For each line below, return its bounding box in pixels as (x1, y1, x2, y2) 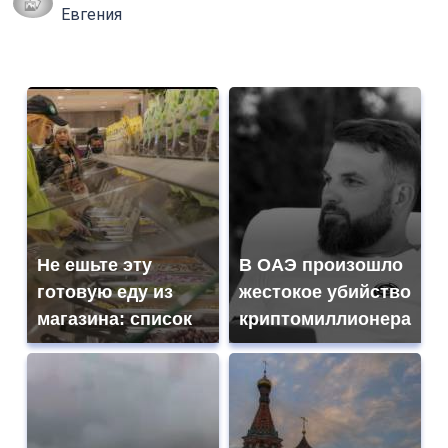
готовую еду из (37, 282, 173, 303)
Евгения (60, 5, 122, 25)
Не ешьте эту (37, 255, 152, 276)
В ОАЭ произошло (239, 255, 403, 276)
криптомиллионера (239, 309, 411, 330)
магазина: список (37, 309, 192, 330)
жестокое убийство (239, 282, 411, 303)
